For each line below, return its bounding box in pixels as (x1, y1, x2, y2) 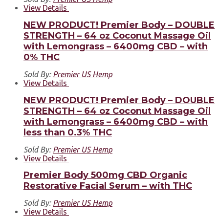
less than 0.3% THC (23, 127, 112, 138)
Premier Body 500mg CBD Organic (23, 170, 187, 181)
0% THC (23, 51, 60, 63)
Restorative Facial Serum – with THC (23, 180, 192, 192)
